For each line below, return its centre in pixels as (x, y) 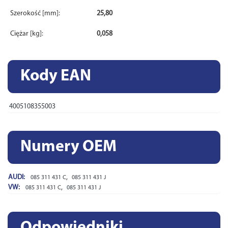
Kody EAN (56, 76)
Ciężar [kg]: (27, 34)
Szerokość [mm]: (35, 13)
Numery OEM (68, 147)
